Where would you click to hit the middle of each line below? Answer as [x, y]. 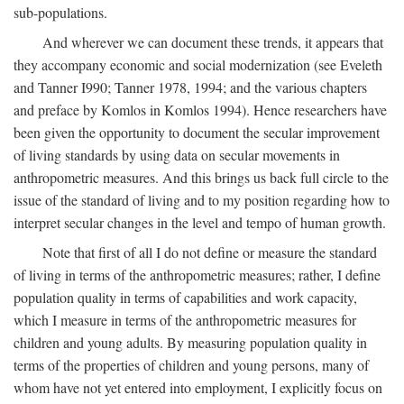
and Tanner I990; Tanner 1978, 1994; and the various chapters [190, 87]
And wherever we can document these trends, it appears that [213, 42]
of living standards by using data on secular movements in [177, 155]
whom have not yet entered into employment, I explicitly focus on [198, 388]
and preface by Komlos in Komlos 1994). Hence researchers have [200, 110]
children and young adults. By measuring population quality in [190, 343]
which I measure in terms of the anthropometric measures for [185, 320]
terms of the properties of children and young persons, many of [191, 365]
